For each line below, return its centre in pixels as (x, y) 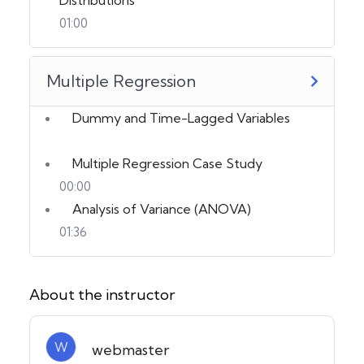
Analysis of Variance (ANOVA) (162, 208)
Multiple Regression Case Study (167, 163)
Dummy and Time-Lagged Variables (181, 117)
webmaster (131, 350)
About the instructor (102, 294)
